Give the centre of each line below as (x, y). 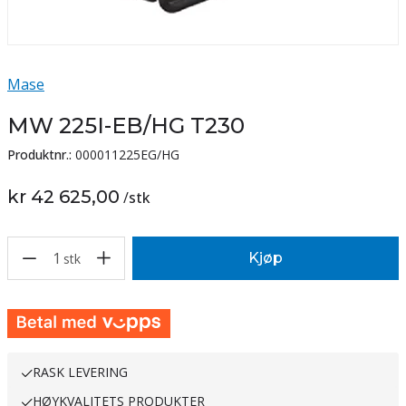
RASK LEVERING (80, 372)
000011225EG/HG (127, 155)
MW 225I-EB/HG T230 (126, 126)
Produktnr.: (39, 155)
